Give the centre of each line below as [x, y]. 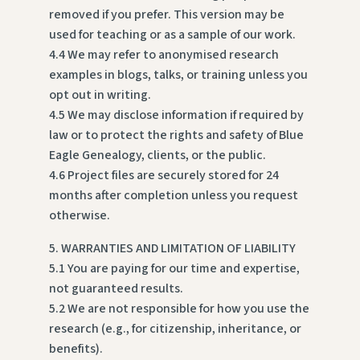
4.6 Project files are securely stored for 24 [164, 176]
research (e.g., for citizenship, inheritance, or [175, 329]
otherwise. [79, 216]
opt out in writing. [100, 95]
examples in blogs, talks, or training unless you [178, 75]
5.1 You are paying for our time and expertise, [174, 269]
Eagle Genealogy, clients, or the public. [157, 155]
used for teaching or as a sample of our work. [172, 35]
